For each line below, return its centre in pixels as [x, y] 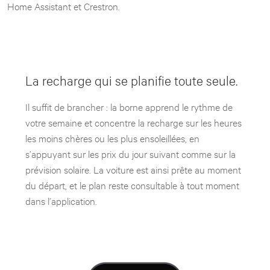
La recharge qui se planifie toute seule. [131, 80]
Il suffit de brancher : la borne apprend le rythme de [129, 106]
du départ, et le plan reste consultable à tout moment [132, 184]
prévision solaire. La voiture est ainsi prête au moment [133, 169]
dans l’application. [61, 200]
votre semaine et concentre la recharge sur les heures [133, 122]
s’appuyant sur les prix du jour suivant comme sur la [130, 153]
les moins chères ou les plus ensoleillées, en [112, 137]
